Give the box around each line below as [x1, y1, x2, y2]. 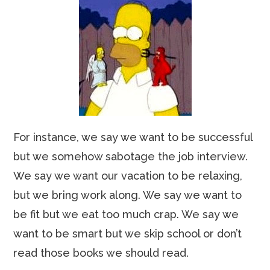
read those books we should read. [13, 246, 189, 259]
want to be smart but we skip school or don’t [13, 227, 242, 240]
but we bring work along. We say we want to [13, 189, 242, 201]
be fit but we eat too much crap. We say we [13, 208, 239, 221]
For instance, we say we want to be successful [13, 131, 253, 143]
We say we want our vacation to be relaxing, [13, 169, 243, 182]
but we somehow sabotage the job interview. [13, 150, 248, 163]
